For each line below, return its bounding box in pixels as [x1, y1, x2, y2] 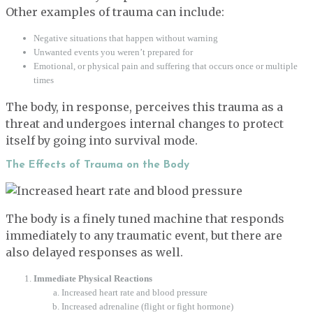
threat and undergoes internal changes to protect [6, 116, 284, 131]
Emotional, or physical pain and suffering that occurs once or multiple [34, 60, 298, 71]
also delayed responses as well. [6, 245, 183, 259]
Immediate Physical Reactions [34, 272, 152, 284]
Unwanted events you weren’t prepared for [34, 46, 193, 57]
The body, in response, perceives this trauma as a [6, 99, 283, 114]
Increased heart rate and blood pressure [61, 286, 208, 298]
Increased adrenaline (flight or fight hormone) [61, 300, 233, 312]
